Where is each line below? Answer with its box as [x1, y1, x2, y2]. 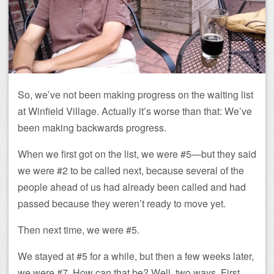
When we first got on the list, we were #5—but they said [18, 146, 256, 161]
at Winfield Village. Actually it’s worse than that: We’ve [18, 103, 252, 118]
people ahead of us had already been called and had [18, 179, 246, 194]
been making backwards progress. [18, 120, 166, 135]
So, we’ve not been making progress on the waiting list [18, 87, 253, 102]
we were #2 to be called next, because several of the [18, 163, 244, 177]
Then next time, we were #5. [18, 222, 139, 237]
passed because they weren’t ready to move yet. [18, 196, 226, 210]
